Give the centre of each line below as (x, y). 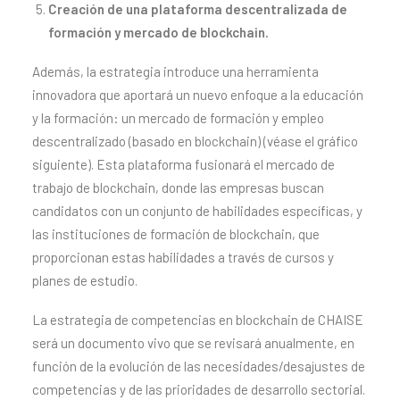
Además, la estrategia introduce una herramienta (175, 71)
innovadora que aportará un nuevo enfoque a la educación (198, 95)
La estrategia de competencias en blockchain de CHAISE (198, 320)
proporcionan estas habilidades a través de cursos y (183, 257)
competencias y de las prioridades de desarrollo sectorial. (199, 389)
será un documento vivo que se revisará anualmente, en (193, 343)
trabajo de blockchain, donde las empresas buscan (178, 187)
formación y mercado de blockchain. (158, 32)
